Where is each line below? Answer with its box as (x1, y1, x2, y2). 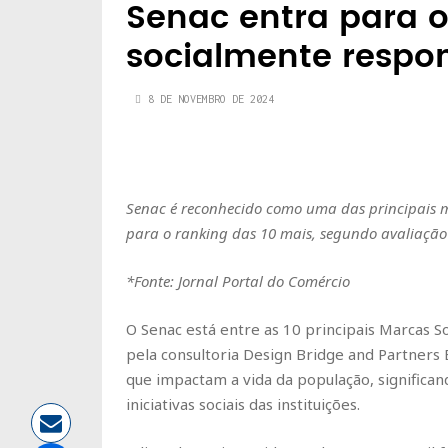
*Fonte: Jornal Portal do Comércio (126, 271, 350, 292)
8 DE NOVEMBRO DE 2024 (148, 93, 274, 106)
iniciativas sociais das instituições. (126, 394, 360, 415)
